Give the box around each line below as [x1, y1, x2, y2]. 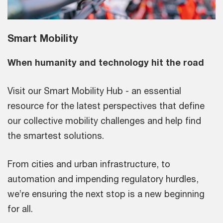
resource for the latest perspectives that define [7, 100, 205, 111]
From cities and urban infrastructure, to [7, 158, 170, 170]
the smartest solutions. [7, 130, 107, 141]
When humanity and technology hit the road [7, 57, 204, 68]
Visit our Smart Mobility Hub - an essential [7, 85, 181, 97]
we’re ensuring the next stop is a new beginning [7, 188, 205, 200]
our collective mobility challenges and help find [7, 115, 201, 126]
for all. [7, 203, 33, 215]
